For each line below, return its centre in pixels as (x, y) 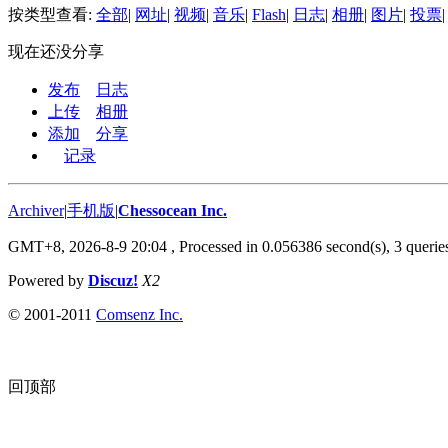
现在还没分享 (56, 51)
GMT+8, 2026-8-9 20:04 (87, 246)
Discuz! (113, 280)
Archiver (36, 210)
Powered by (48, 280)
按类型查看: (52, 14)
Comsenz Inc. (139, 314)
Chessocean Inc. (172, 210)
